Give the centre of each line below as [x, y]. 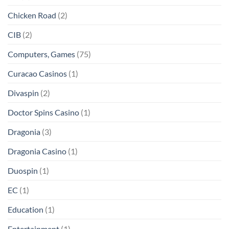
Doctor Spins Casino [43, 112]
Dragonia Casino [37, 151]
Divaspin [23, 93]
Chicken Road [32, 15]
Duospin [23, 170]
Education [26, 209]
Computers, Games [41, 54]
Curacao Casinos [37, 73]
